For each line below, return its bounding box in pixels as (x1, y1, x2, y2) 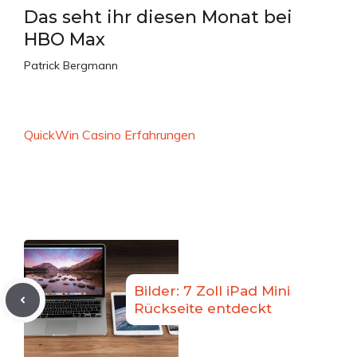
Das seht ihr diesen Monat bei (24, 6, 292, 29)
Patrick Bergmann (24, 58, 118, 73)
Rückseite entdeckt (134, 300, 272, 317)
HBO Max (24, 29, 105, 51)
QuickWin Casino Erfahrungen (24, 127, 195, 143)
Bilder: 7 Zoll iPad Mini (134, 283, 290, 300)
